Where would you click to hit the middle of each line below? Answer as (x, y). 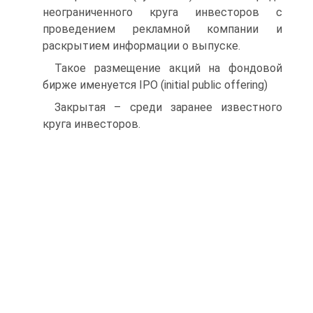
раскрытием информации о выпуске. (141, 46)
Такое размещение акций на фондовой (168, 68)
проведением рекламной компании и (162, 29)
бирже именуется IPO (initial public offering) (155, 85)
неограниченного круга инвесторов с (162, 12)
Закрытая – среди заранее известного (168, 107)
